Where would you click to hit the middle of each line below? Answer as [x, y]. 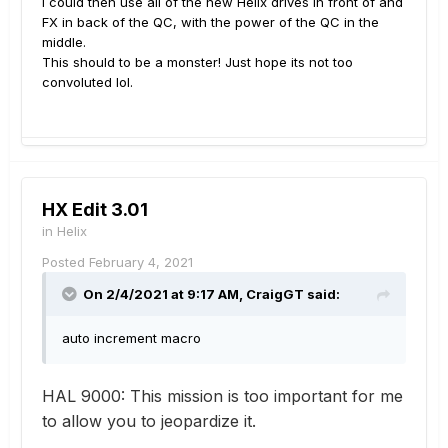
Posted [65, 261]
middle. [64, 41]
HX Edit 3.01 [95, 209]
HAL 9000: [83, 395]
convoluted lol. [89, 81]
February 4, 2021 [141, 261]
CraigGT [275, 293]
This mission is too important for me [266, 395]
